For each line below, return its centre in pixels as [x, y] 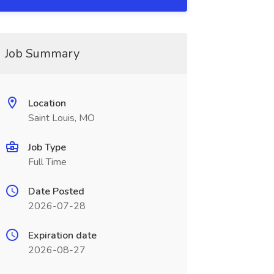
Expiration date [62, 235]
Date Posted [56, 191]
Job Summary [42, 54]
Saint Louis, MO [61, 118]
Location [47, 103]
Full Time [47, 162]
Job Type [47, 147]
